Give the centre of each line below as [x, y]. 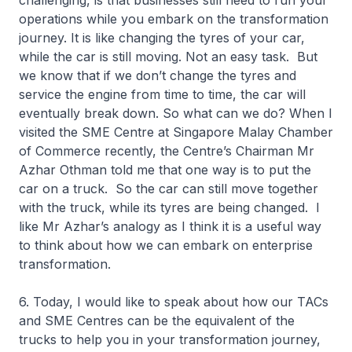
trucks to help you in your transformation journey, [170, 339]
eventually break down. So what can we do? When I [176, 113]
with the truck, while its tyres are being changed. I [169, 207]
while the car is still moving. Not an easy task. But [168, 57]
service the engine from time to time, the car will [162, 94]
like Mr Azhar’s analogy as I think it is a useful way [170, 226]
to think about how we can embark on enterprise [166, 245]
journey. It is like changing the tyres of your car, [162, 38]
